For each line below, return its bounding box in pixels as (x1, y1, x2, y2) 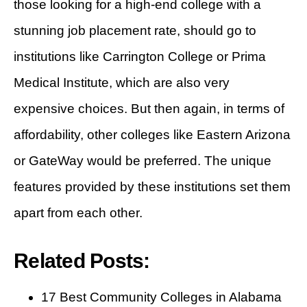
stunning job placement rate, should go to (14, 23, 256, 38)
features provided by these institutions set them (14, 180, 291, 195)
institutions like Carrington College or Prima (14, 49, 266, 64)
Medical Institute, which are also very (14, 75, 230, 90)
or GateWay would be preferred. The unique (14, 153, 271, 169)
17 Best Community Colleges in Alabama (41, 290, 282, 305)
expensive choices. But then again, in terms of (14, 101, 284, 116)
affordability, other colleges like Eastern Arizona (14, 127, 291, 143)
